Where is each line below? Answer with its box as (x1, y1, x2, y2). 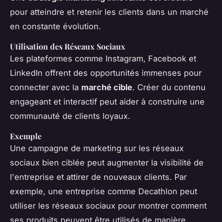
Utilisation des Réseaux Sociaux (10, 41, 125, 52)
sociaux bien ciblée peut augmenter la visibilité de (10, 158, 204, 168)
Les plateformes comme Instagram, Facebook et (10, 54, 196, 64)
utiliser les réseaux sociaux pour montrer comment (10, 201, 207, 211)
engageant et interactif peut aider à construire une (10, 97, 205, 107)
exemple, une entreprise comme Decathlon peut (10, 186, 197, 197)
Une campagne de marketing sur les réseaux (10, 143, 184, 154)
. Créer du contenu (132, 82, 206, 93)
